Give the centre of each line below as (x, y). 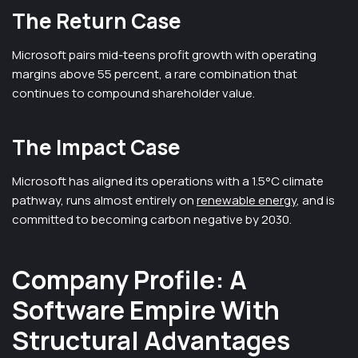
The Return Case (97, 21)
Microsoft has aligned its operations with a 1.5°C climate (168, 181)
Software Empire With (146, 310)
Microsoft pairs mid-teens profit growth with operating (164, 55)
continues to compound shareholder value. (133, 93)
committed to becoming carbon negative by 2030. (152, 219)
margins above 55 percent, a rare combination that (155, 74)
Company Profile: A (129, 280)
